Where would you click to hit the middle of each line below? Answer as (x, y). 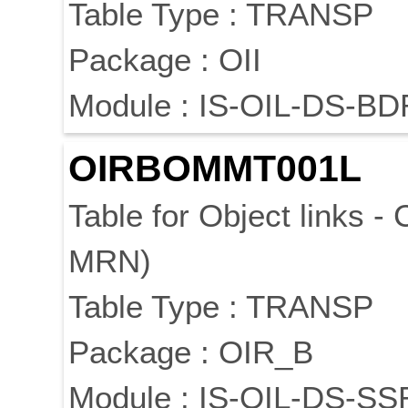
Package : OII (165, 60)
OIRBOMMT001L (215, 169)
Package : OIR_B (191, 352)
